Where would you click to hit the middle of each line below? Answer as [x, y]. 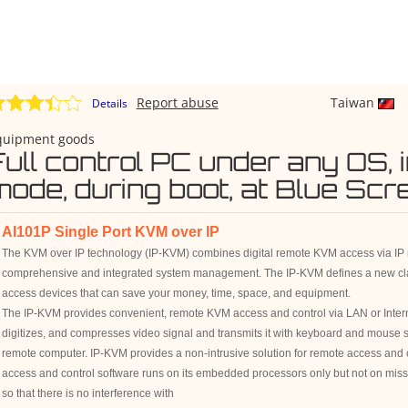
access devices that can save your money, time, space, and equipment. [177, 293]
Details [109, 103]
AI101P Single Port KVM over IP [111, 232]
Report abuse [177, 102]
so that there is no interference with [88, 393]
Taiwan [354, 102]
